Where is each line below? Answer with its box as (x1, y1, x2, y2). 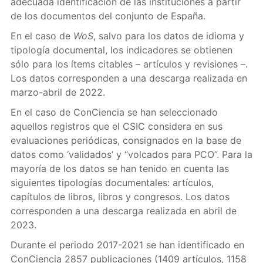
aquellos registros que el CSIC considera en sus (10, 120, 222, 132)
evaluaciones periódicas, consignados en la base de (10, 134, 241, 146)
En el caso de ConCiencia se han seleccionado (10, 106, 218, 118)
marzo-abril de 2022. (10, 86, 105, 98)
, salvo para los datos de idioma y (93, 30, 244, 42)
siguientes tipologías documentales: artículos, (10, 177, 214, 188)
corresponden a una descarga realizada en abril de (10, 205, 237, 217)
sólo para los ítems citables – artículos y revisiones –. (10, 58, 248, 70)
